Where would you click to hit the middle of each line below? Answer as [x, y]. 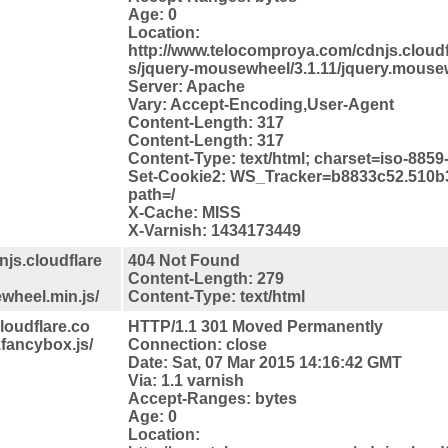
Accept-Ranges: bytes [212, 398]
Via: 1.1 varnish [186, 380]
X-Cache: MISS [184, 212]
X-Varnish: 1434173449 [214, 230]
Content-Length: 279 [206, 278]
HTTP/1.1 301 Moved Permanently [255, 326]
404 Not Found [184, 260]
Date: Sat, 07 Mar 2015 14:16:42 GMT [265, 362]
